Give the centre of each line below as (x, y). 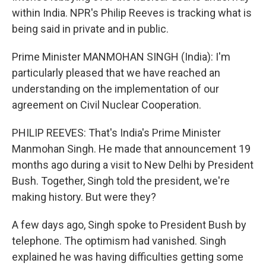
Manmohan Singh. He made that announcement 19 (131, 149)
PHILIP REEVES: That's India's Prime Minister (116, 133)
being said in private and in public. (90, 29)
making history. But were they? (84, 197)
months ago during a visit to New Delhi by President (133, 165)
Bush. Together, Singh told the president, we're (121, 181)
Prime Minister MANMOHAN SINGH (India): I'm (121, 57)
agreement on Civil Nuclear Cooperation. (107, 105)
